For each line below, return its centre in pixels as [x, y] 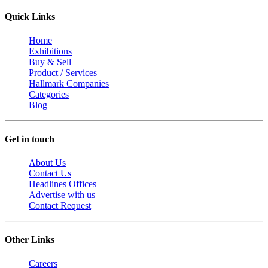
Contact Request [60, 206]
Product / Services [63, 72]
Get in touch [30, 139]
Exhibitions [50, 51]
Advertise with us [62, 195]
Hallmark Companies [69, 83]
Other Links [30, 240]
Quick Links [30, 17]
